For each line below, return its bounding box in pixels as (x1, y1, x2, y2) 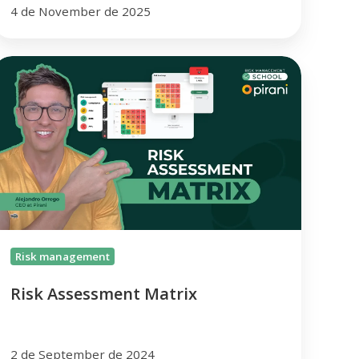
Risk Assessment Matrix (10, 282, 197, 305)
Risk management (14, 248, 110, 264)
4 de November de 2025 (10, 3, 151, 20)
